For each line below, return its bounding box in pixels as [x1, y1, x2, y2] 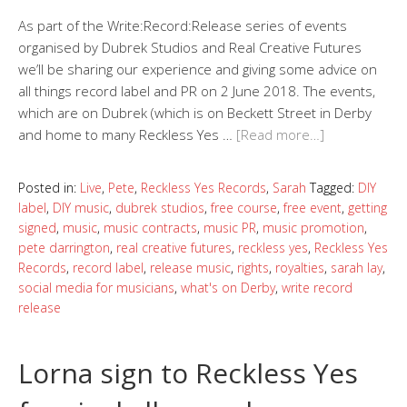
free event [283, 199, 342, 217]
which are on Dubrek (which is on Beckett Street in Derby [18, 104, 372, 123]
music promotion [263, 219, 364, 237]
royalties [275, 259, 324, 277]
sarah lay [331, 259, 382, 277]
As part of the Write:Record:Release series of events [18, 16, 347, 35]
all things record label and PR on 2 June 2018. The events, [18, 82, 375, 101]
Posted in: [18, 179, 80, 197]
